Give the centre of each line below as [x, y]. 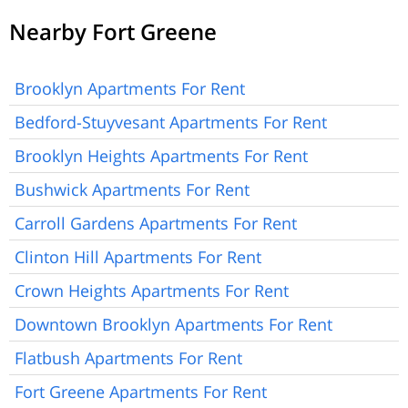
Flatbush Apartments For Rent [128, 357]
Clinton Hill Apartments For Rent [138, 256]
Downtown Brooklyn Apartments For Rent [173, 324]
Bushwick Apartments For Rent [132, 189]
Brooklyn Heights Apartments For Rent [161, 155]
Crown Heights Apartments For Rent [152, 290]
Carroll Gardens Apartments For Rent [156, 223]
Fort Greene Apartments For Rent [141, 391]
